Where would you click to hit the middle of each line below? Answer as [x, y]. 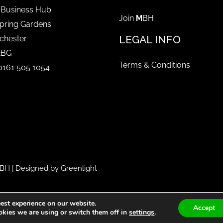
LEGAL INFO [150, 40]
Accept [204, 208]
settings [142, 212]
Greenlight [79, 168]
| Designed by [35, 168]
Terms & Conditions [155, 65]
